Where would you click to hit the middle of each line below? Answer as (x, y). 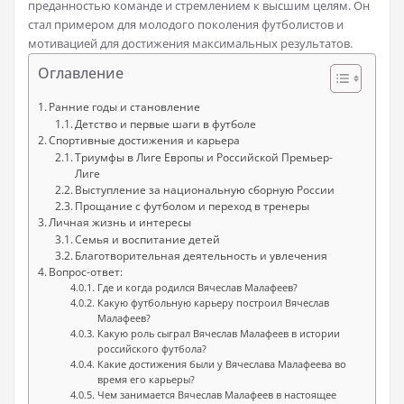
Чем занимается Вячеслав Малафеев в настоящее (216, 395)
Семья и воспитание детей (148, 239)
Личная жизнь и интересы (120, 222)
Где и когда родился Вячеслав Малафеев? (197, 288)
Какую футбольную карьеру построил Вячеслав (213, 303)
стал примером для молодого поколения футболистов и (186, 24)
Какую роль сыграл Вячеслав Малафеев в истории (218, 334)
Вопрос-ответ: (86, 272)
